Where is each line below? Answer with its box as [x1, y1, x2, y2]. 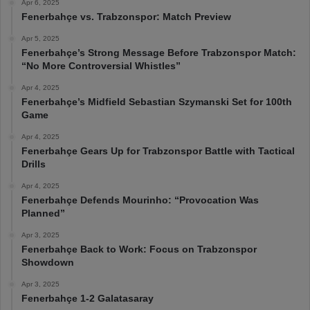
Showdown [21, 256, 74, 268]
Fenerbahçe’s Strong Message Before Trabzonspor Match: [21, 46, 296, 58]
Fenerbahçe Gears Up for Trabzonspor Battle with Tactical [21, 145, 295, 156]
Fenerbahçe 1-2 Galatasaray [21, 292, 154, 304]
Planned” [21, 207, 65, 219]
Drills [21, 158, 46, 170]
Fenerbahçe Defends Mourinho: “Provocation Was [21, 194, 259, 206]
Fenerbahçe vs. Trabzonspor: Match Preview [21, 10, 231, 22]
